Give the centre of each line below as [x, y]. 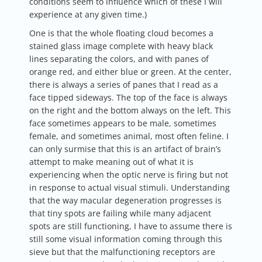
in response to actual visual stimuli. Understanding [130, 187]
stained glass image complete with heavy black [121, 46]
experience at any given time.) [88, 14]
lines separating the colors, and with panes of [119, 58]
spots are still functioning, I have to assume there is [131, 226]
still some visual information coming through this [126, 239]
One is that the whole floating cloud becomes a [121, 33]
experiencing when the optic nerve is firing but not [129, 174]
